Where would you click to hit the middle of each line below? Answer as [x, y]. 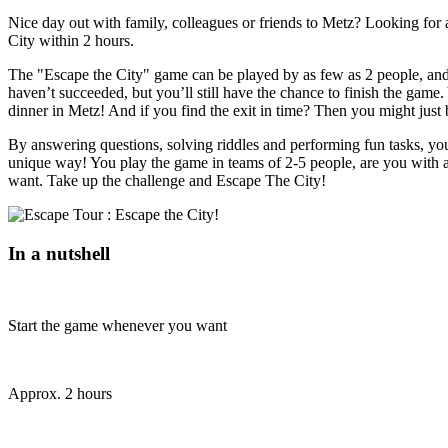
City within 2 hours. [71, 40]
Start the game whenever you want [117, 326]
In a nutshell [59, 253]
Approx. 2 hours [60, 394]
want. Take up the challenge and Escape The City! [167, 180]
